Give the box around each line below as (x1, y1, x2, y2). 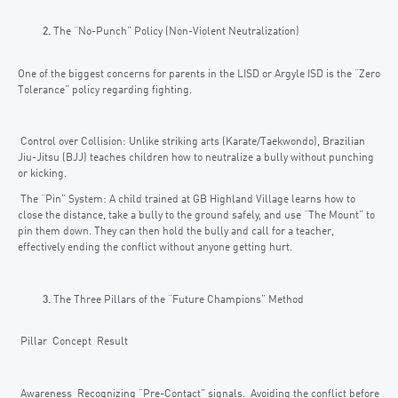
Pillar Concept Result (18, 337, 128, 348)
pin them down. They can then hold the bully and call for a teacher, (18, 227, 334, 238)
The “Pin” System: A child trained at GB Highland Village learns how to (18, 195, 355, 206)
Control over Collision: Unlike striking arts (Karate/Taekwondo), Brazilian (18, 137, 365, 148)
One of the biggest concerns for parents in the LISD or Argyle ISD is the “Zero (18, 68, 380, 80)
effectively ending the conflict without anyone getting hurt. (18, 243, 292, 254)
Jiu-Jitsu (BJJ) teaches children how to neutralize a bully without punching (18, 153, 374, 164)
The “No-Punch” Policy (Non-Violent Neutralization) (53, 27, 299, 38)
